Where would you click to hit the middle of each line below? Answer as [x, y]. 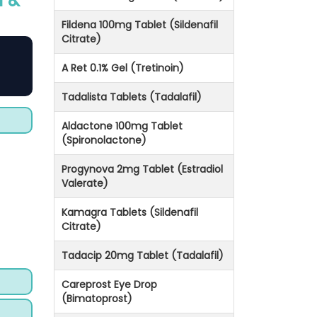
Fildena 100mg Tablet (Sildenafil [140, 25]
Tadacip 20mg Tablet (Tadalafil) [143, 256]
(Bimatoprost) [97, 299]
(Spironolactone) [104, 140]
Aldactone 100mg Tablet [122, 126]
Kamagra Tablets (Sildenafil [130, 213]
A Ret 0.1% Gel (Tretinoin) [123, 68]
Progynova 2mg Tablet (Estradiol [142, 169]
